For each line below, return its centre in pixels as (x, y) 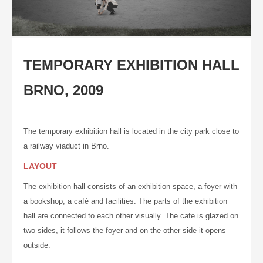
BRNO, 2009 (63, 90)
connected (67, 216)
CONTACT (53, 10)
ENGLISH (69, 58)
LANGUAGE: (58, 34)
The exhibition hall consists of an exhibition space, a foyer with (130, 187)
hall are (36, 216)
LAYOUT (40, 166)
